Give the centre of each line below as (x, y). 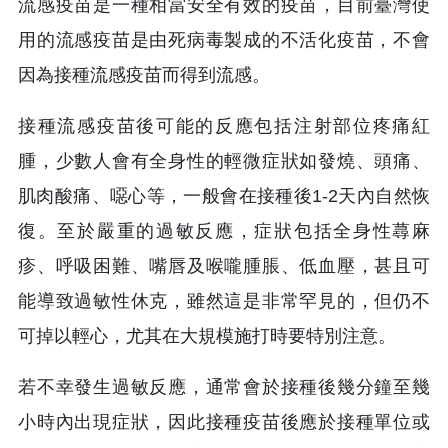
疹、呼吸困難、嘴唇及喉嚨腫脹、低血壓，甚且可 (224, 265)
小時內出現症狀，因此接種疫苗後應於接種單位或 (224, 421)
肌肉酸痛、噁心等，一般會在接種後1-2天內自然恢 (224, 195)
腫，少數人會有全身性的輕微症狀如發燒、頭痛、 (224, 160)
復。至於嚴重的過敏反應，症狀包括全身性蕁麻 (224, 230)
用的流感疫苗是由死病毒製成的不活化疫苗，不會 (224, 39)
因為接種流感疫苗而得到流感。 (144, 74)
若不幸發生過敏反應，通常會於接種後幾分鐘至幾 (224, 386)
